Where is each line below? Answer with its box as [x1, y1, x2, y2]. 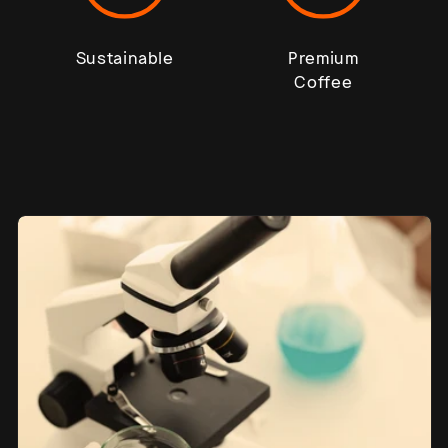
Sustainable [75, 47, 174, 70]
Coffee [294, 71, 353, 94]
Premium [288, 47, 359, 70]
